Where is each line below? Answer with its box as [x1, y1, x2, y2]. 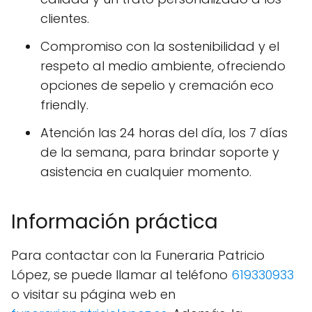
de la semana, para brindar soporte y [40, 143, 279, 161]
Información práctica [11, 208, 218, 235]
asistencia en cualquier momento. [40, 162, 251, 180]
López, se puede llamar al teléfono [11, 265, 231, 283]
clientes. [40, 9, 89, 27]
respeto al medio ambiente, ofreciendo [40, 56, 286, 75]
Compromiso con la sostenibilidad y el [40, 37, 279, 55]
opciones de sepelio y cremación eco [40, 76, 274, 94]
